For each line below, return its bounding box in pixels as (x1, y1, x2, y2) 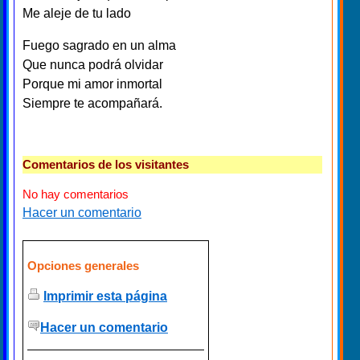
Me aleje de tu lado (22, 6, 131, 21)
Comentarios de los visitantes (22, 157, 189, 172)
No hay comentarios (22, 187, 129, 202)
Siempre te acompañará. (22, 96, 162, 111)
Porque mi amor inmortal (22, 77, 162, 92)
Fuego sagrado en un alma (22, 39, 176, 53)
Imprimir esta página (43, 289, 167, 304)
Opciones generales (27, 259, 139, 273)
